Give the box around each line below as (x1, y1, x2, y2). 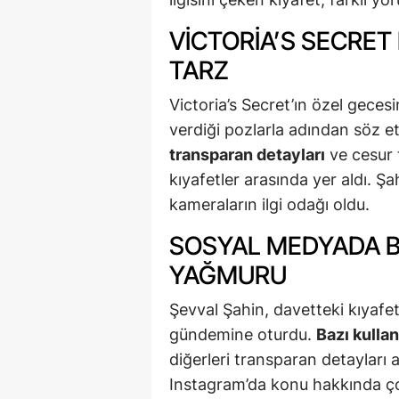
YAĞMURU (169, 260, 287, 291)
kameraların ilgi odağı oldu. (169, 195, 370, 215)
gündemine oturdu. (169, 325, 316, 345)
